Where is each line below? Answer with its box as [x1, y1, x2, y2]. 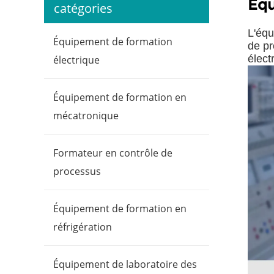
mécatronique [53, 109, 119, 123]
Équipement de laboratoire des [53, 257, 197, 272]
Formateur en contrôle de [53, 146, 172, 160]
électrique [53, 53, 100, 67]
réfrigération [53, 220, 112, 234]
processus [53, 165, 101, 179]
